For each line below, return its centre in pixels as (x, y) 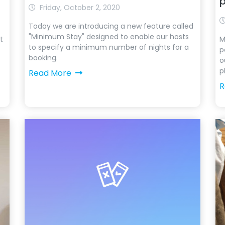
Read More (50, 73)
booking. (43, 58)
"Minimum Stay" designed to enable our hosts (108, 37)
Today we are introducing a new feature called (111, 26)
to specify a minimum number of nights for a (108, 47)
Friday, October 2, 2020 (80, 8)
